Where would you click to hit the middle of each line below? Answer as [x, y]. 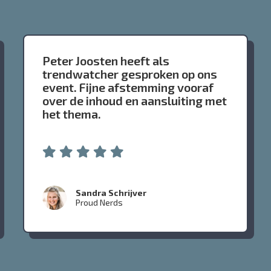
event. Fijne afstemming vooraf [128, 87]
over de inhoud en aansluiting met [134, 101]
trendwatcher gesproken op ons [129, 74]
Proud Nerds [99, 203]
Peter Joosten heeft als [106, 61]
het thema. [71, 114]
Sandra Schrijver [111, 193]
